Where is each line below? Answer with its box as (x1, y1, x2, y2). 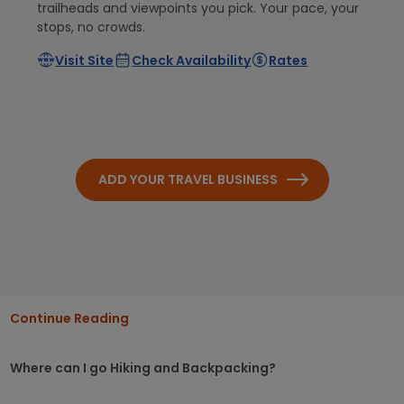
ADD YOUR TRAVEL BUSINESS (97, 170, 278, 188)
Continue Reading (10, 308, 130, 327)
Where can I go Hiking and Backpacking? (10, 358, 277, 377)
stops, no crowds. (37, 17, 146, 36)
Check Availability (132, 51, 252, 70)
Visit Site (55, 51, 115, 70)
